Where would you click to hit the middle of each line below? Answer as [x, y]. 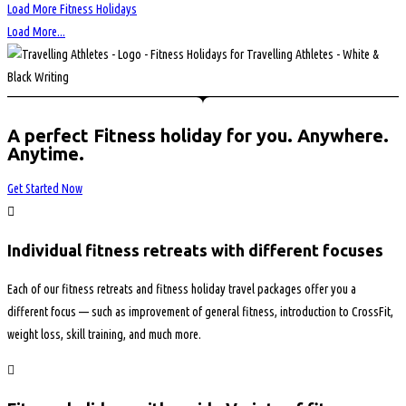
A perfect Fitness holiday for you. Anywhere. [198, 135]
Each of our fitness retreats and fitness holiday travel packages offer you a [182, 290]
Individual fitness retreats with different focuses [195, 251]
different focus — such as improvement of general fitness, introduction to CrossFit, [200, 312]
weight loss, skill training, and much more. [104, 335]
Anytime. [46, 153]
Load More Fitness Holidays [72, 9]
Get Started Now [45, 189]
